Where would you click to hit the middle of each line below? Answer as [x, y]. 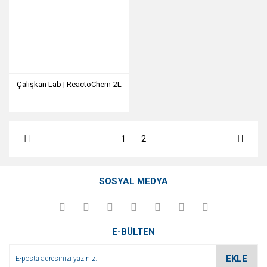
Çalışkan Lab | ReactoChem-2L [69, 84]
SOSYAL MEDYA [133, 181]
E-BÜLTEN [133, 232]
